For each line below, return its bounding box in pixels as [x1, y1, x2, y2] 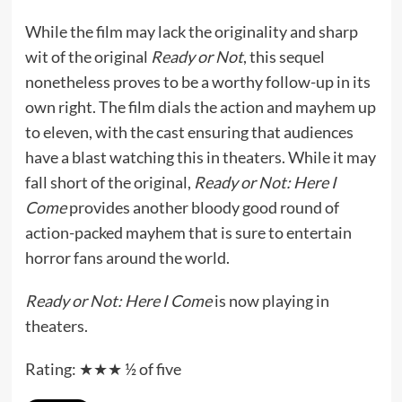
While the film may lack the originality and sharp [24, 21, 358, 41]
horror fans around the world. [24, 247, 232, 267]
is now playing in [211, 290, 329, 310]
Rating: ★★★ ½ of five [24, 358, 181, 379]
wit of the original [24, 46, 151, 66]
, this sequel [242, 46, 325, 66]
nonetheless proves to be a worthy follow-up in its [24, 71, 371, 92]
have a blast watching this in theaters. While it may [24, 146, 376, 167]
